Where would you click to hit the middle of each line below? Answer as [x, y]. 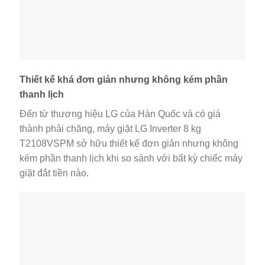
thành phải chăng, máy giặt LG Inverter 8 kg [110, 128]
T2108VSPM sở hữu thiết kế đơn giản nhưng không [129, 143]
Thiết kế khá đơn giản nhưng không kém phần [124, 79]
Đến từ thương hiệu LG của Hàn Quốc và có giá [120, 114]
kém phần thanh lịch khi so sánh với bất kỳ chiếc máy [131, 158]
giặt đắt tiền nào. [54, 173]
